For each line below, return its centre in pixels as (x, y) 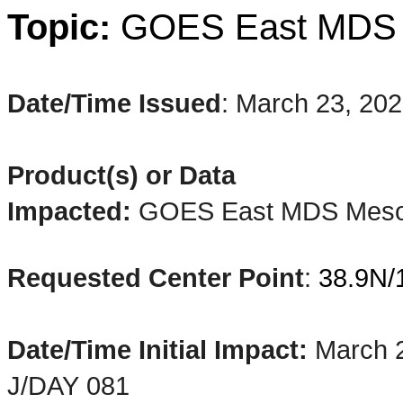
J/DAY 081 (68, 385)
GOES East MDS (242, 211)
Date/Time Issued (114, 103)
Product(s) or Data (121, 175)
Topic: (64, 27)
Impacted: (73, 211)
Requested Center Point (156, 278)
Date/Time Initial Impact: (161, 349)
